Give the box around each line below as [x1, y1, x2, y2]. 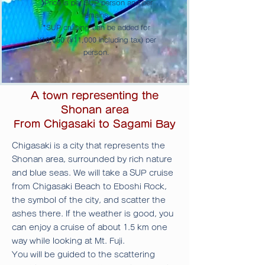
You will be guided [12, 251, 85, 259]
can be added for [92, 24, 150, 31]
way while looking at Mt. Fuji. [12, 237, 125, 245]
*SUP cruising [43, 24, 89, 31]
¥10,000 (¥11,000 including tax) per [37, 37, 156, 44]
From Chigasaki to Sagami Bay [14, 119, 176, 130]
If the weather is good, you [66, 210, 173, 218]
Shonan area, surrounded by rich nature [12, 156, 172, 164]
